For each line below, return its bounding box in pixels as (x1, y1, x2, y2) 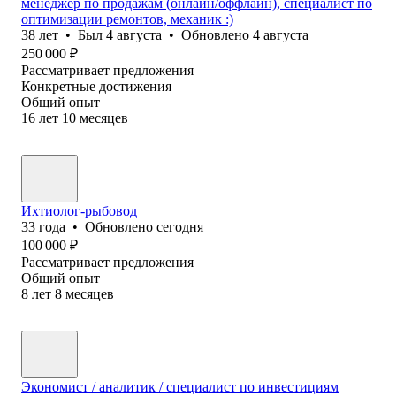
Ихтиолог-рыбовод (21, 202, 137, 218)
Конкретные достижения (21, 78, 171, 94)
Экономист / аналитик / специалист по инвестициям (21, 378, 339, 394)
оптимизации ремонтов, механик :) (21, 11, 233, 27)
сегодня (156, 218, 203, 234)
